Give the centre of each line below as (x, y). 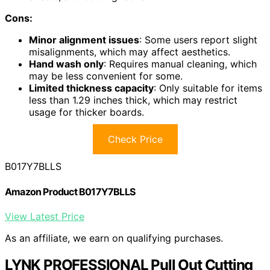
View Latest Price (45, 216)
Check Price (135, 140)
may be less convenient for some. (106, 76)
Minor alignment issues (84, 40)
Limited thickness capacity (91, 88)
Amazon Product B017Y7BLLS (70, 191)
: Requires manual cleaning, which (180, 64)
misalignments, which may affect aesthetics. (130, 52)
